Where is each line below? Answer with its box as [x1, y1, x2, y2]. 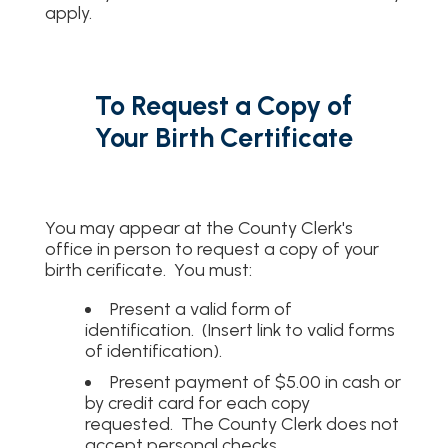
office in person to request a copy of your [44, 237, 379, 259]
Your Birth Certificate [94, 121, 353, 154]
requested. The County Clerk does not [84, 412, 399, 434]
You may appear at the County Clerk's [44, 216, 353, 238]
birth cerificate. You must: [44, 258, 252, 280]
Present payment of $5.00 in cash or [109, 370, 401, 392]
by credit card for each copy [84, 391, 310, 413]
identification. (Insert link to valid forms [84, 318, 395, 340]
